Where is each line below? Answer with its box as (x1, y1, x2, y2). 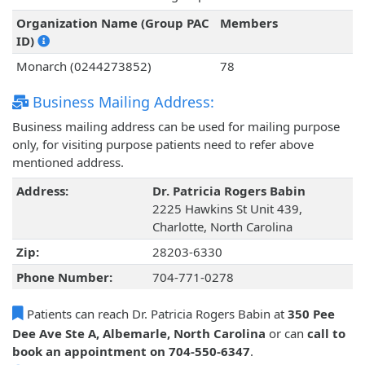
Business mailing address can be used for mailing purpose (12, 118, 340, 135)
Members (219, 15, 278, 32)
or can (266, 325, 307, 342)
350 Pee (288, 306, 335, 323)
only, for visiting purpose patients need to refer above (12, 136, 314, 153)
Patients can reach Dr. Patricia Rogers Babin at (24, 306, 288, 323)
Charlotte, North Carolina (152, 218, 292, 235)
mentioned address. (12, 154, 124, 171)
